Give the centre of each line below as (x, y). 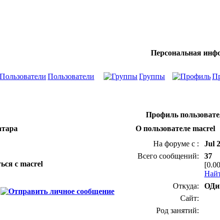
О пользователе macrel (175, 128)
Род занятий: (179, 210)
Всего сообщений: (169, 156)
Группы (152, 76)
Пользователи (71, 76)
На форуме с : (177, 144)
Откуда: (187, 186)
